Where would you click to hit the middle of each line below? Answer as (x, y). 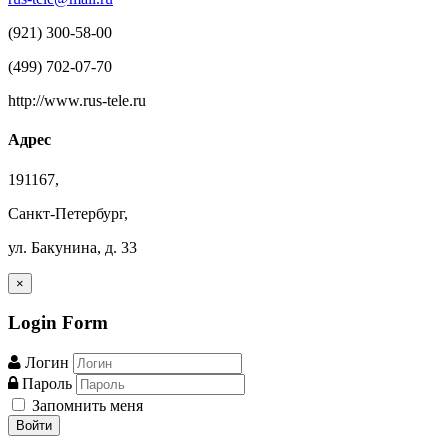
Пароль (49, 384)
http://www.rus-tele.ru (77, 101)
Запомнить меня (85, 406)
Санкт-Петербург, (68, 213)
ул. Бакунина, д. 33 (72, 247)
